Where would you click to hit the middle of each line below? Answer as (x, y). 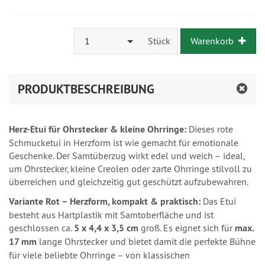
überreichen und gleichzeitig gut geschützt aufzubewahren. (129, 182)
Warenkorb (212, 41)
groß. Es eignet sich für (187, 228)
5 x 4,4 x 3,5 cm (106, 228)
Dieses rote (210, 129)
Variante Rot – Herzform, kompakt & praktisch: (105, 202)
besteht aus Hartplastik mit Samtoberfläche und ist (111, 215)
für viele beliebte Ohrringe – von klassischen (99, 255)
